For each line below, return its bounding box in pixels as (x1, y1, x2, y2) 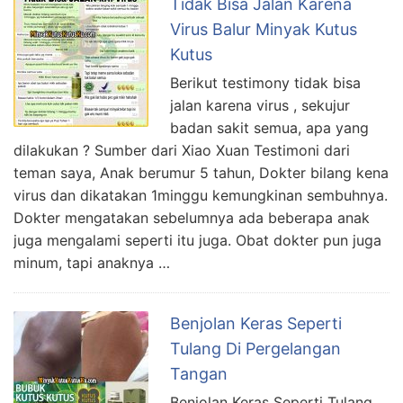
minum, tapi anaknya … (13, 253, 170, 272)
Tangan (170, 363, 228, 383)
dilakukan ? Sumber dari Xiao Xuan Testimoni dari (13, 140, 350, 159)
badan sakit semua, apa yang (170, 118, 369, 137)
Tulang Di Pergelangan (170, 338, 341, 358)
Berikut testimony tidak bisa (170, 73, 361, 92)
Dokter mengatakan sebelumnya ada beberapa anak (13, 208, 370, 227)
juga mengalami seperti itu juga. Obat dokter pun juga (13, 230, 381, 249)
